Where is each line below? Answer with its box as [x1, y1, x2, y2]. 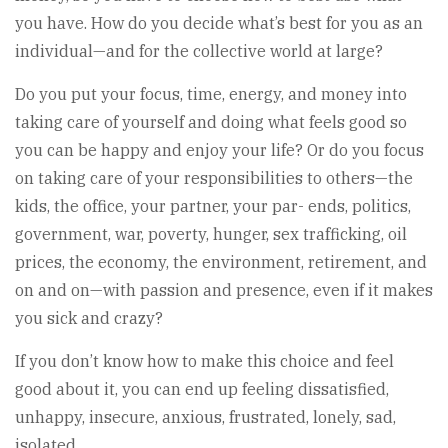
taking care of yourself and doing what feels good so [15, 112, 407, 133]
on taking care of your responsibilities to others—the [15, 168, 413, 189]
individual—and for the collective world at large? [15, 41, 383, 62]
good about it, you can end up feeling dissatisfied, [15, 379, 389, 400]
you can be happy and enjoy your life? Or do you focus [15, 140, 424, 161]
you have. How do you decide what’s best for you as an [15, 13, 423, 34]
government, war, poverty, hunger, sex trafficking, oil [15, 224, 407, 245]
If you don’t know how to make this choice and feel [15, 351, 394, 372]
